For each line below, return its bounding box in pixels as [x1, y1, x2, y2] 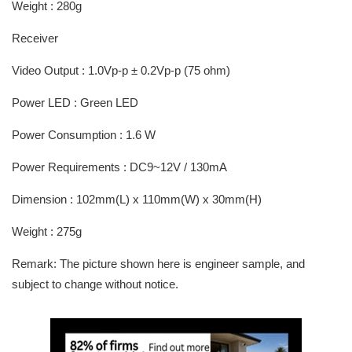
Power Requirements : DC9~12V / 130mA [12, 160, 227, 174]
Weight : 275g [12, 225, 82, 238]
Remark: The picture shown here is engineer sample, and [12, 257, 305, 270]
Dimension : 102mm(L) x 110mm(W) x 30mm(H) [12, 192, 262, 206]
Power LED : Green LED [12, 96, 138, 109]
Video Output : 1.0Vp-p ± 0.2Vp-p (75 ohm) [12, 64, 230, 77]
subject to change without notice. [12, 277, 178, 291]
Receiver [12, 31, 58, 45]
